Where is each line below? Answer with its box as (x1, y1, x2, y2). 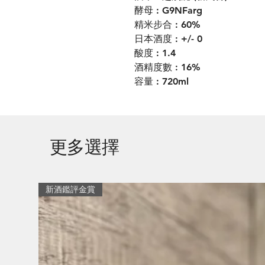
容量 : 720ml (134, 76, 189, 87)
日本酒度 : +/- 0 (134, 33, 202, 44)
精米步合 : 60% (134, 19, 203, 30)
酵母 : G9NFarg (134, 5, 202, 16)
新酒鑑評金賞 (46, 184, 95, 195)
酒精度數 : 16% (134, 62, 201, 73)
